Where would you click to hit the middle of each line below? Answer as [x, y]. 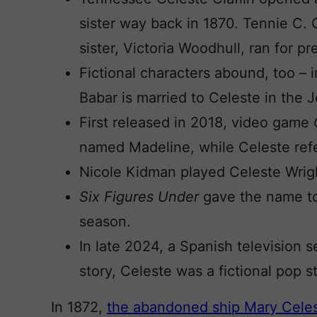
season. [105, 221]
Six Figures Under [141, 197]
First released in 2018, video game [196, 122]
